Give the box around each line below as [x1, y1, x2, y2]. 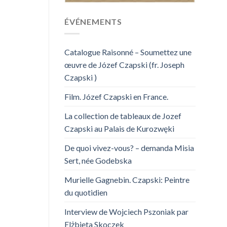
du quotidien [64, 187, 107, 198]
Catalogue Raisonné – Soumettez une [64, 47, 192, 57]
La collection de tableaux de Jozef [64, 111, 181, 121]
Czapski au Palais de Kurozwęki [64, 124, 174, 134]
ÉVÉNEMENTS [64, 16, 122, 26]
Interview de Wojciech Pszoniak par [64, 207, 188, 217]
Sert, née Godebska [64, 156, 132, 166]
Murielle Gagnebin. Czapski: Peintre [64, 175, 190, 185]
